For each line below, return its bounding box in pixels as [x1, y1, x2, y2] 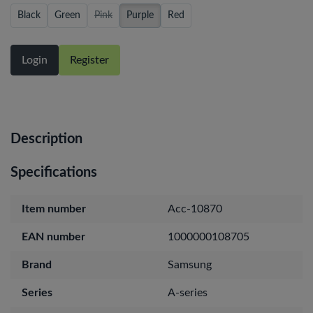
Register [70, 54, 109, 66]
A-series [168, 286, 208, 298]
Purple [126, 10, 154, 20]
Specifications [10, 165, 97, 180]
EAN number [22, 231, 85, 242]
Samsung [168, 259, 212, 270]
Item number [22, 203, 86, 214]
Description [10, 131, 82, 146]
